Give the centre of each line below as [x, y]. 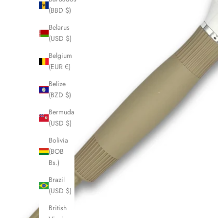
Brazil [57, 180]
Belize [57, 84]
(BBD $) [60, 10]
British [58, 208]
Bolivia [58, 140]
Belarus [59, 27]
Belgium [60, 56]
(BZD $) [60, 95]
